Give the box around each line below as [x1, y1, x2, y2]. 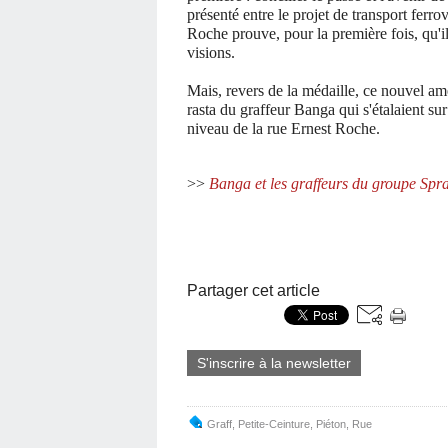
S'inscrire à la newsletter [197, 355, 351, 371]
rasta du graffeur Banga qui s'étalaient [187, 101, 428, 118]
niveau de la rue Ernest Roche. [187, 120, 380, 137]
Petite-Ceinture [238, 418, 310, 430]
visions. [187, 44, 235, 61]
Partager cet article [187, 282, 320, 299]
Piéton [316, 418, 346, 430]
